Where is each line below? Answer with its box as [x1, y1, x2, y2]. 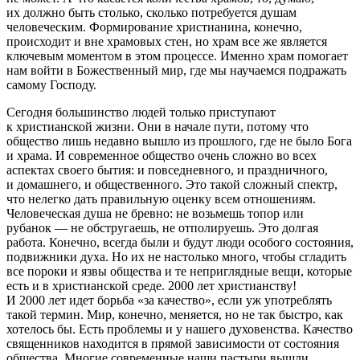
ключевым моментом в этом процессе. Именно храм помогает [6, 48, 348, 63]
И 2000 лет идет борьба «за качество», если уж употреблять [6, 292, 332, 307]
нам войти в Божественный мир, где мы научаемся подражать [6, 63, 346, 77]
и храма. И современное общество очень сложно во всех [6, 148, 317, 162]
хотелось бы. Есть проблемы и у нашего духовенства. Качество [6, 321, 353, 336]
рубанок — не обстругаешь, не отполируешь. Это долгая [6, 220, 318, 235]
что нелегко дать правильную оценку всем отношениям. [6, 191, 316, 206]
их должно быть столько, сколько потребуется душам [6, 5, 297, 19]
